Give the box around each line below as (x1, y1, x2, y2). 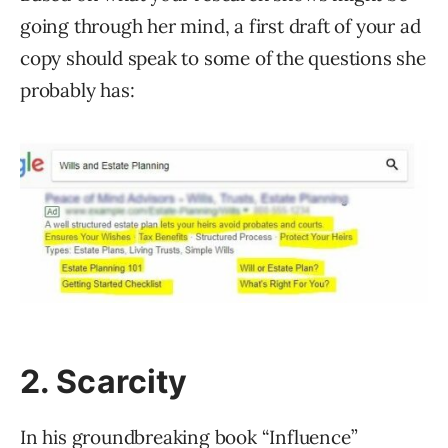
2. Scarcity (20, 362, 188, 402)
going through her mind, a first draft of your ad (20, 14, 421, 39)
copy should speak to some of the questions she (20, 46, 426, 71)
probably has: (20, 78, 135, 103)
